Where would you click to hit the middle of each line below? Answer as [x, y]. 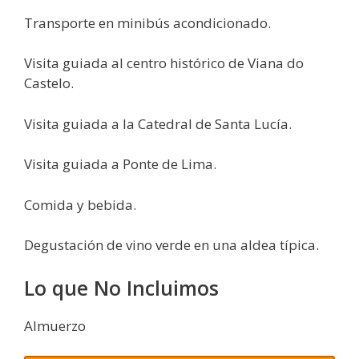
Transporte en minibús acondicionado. [147, 22]
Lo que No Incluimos [121, 287]
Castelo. [49, 83]
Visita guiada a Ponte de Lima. [120, 164]
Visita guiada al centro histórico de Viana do [164, 63]
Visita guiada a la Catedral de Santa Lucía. [158, 123]
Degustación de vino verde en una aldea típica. [171, 245]
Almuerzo [55, 325]
